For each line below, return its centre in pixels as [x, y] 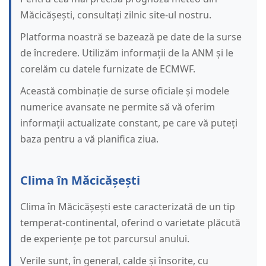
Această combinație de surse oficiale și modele [125, 91]
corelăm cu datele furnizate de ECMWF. [108, 69]
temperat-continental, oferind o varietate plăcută [130, 223]
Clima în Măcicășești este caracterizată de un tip [128, 207]
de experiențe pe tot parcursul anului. [105, 239]
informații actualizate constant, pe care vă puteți [129, 123]
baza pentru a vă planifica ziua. [89, 139]
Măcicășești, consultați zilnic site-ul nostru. [116, 15]
